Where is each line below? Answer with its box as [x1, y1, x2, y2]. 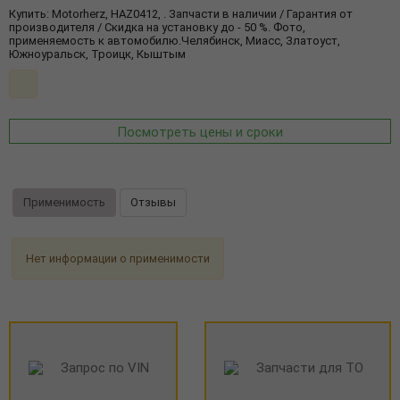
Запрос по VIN [61, 360, 149, 377]
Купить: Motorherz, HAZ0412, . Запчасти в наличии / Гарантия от [9, 7, 353, 21]
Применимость [22, 195, 105, 209]
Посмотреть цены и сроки [117, 124, 283, 140]
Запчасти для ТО [255, 360, 363, 377]
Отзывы [130, 195, 177, 209]
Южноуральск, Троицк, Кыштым [9, 47, 186, 61]
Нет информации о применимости [25, 251, 210, 265]
